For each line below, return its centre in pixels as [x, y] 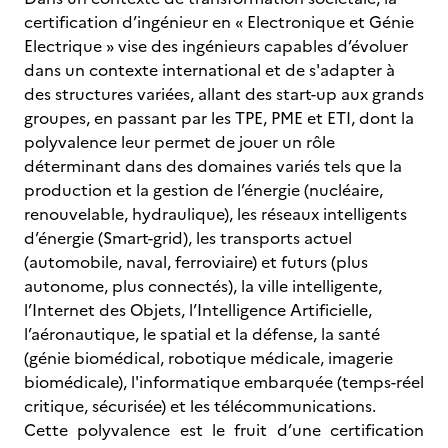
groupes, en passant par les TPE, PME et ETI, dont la [219, 118]
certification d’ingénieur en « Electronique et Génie [219, 22]
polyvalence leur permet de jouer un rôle [179, 142]
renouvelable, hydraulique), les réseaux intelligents [215, 214]
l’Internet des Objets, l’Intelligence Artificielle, [198, 310]
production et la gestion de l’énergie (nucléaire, [203, 190]
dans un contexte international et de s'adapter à [209, 70]
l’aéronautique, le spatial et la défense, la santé [202, 334]
